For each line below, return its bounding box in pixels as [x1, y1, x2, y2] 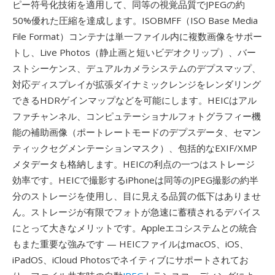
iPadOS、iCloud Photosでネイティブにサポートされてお [12, 254, 249, 266]
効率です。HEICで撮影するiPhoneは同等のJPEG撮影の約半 [12, 174, 258, 186]
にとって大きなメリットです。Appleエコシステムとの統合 [12, 222, 257, 234]
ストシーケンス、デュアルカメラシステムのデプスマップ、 [12, 62, 261, 74]
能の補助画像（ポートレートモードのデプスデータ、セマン [12, 126, 261, 138]
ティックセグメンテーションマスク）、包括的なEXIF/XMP [12, 142, 257, 154]
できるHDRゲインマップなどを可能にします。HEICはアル [12, 94, 257, 106]
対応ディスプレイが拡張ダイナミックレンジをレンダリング [12, 78, 261, 90]
